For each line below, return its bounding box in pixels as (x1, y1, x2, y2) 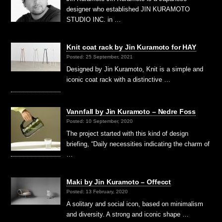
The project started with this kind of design (66, 129, 189, 137)
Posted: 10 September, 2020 (66, 118, 133, 124)
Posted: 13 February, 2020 (66, 189, 128, 195)
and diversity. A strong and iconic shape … (66, 211, 189, 219)
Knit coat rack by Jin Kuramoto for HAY (66, 43, 196, 51)
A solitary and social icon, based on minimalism (66, 200, 204, 208)
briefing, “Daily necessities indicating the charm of (66, 140, 210, 148)
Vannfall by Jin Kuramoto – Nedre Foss (66, 107, 196, 115)
